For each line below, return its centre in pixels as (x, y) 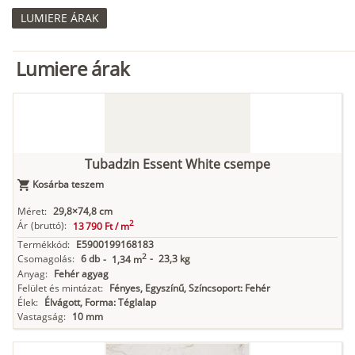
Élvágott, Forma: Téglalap (100, 303)
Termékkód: (44, 245)
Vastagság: (42, 317)
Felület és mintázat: (60, 288)
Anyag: (32, 274)
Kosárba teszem (68, 185)
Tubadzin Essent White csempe (177, 164)
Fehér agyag (81, 274)
